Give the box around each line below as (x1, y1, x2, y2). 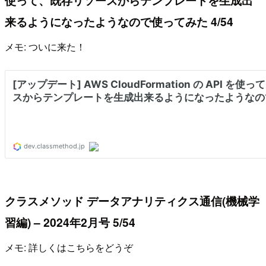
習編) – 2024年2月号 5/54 (5, 214, 135, 231)
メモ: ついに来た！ (5, 39, 85, 53)
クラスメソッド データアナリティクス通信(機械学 (5, 192, 259, 210)
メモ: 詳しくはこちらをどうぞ (5, 240, 133, 254)
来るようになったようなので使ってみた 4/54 (5, 13, 233, 30)
